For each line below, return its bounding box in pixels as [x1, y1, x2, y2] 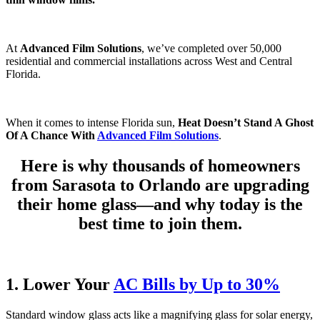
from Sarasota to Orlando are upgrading [11, 175, 309, 194]
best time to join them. [78, 214, 242, 233]
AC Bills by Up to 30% [114, 274, 280, 294]
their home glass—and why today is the [17, 194, 303, 214]
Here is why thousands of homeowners [20, 156, 300, 175]
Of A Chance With [6, 129, 97, 141]
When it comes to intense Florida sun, [6, 116, 178, 129]
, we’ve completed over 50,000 [141, 41, 281, 54]
